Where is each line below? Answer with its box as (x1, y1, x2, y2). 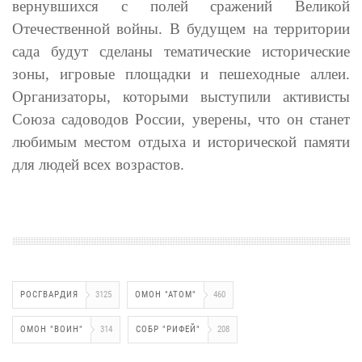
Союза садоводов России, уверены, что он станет (12, 110, 350, 128)
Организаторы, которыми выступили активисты (12, 87, 350, 105)
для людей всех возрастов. (12, 155, 188, 173)
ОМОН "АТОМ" (135, 288, 196, 300)
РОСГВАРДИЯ (20, 288, 78, 300)
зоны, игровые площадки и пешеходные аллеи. (12, 65, 350, 82)
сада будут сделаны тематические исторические (12, 42, 350, 60)
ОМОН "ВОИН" (20, 323, 83, 335)
